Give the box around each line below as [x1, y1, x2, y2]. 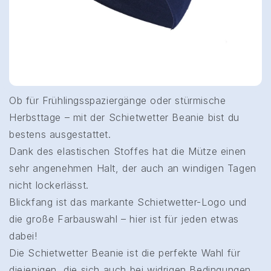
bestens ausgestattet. [9, 128, 111, 140]
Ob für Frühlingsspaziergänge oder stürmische [9, 94, 226, 106]
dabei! [9, 229, 38, 242]
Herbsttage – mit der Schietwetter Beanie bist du [9, 111, 240, 123]
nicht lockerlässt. [9, 178, 89, 191]
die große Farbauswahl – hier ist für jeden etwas [9, 212, 239, 225]
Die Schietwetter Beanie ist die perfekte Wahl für [9, 246, 241, 259]
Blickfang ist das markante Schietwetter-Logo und [9, 195, 247, 208]
